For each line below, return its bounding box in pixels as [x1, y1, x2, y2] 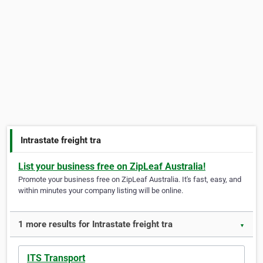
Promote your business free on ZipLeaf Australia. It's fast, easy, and [18, 175, 241, 184]
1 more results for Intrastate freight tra [18, 219, 173, 230]
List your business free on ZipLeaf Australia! [18, 161, 205, 173]
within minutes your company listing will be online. [18, 186, 183, 195]
